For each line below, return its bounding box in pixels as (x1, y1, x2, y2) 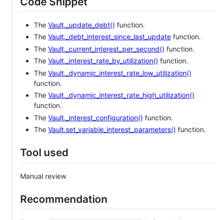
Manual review (20, 171, 66, 180)
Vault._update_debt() (48, 20, 115, 29)
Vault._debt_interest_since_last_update (48, 32, 171, 41)
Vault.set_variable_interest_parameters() (48, 125, 176, 134)
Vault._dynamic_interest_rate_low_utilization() (48, 68, 192, 77)
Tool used (20, 146, 68, 159)
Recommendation (20, 192, 108, 205)
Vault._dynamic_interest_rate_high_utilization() (48, 91, 194, 100)
